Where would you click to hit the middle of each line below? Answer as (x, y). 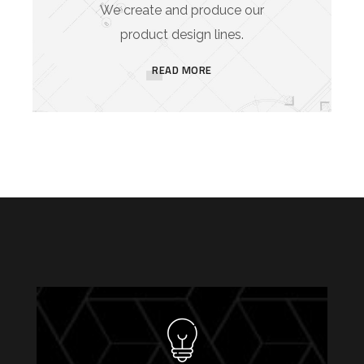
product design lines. (182, 35)
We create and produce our (182, 11)
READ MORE (182, 70)
